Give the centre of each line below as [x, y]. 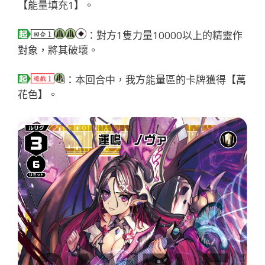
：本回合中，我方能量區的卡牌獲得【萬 [156, 80]
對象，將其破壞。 [58, 50]
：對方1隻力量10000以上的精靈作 [164, 35]
